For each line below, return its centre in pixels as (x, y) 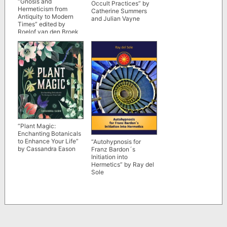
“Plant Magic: (36, 126)
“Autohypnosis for (116, 142)
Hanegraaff (33, 47)
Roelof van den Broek (48, 31)
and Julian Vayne (115, 19)
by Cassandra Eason (46, 149)
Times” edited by (41, 24)
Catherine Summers (119, 11)
